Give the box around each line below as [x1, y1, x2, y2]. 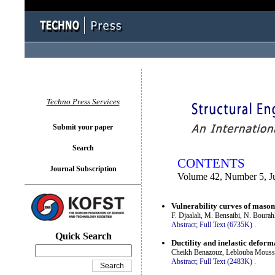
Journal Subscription [49, 165, 117, 173]
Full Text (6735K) [199, 220, 252, 230]
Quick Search [55, 231, 112, 241]
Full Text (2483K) [199, 257, 252, 266]
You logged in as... [147, 82, 201, 90]
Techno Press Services [46, 97, 120, 106]
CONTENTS [177, 156, 245, 171]
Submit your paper [53, 123, 113, 131]
